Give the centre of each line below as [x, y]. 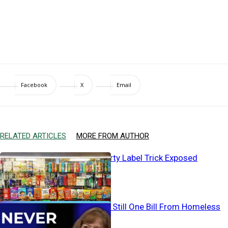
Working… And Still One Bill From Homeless [138, 207]
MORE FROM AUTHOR [113, 136]
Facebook [34, 85]
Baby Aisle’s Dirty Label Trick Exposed [127, 158]
